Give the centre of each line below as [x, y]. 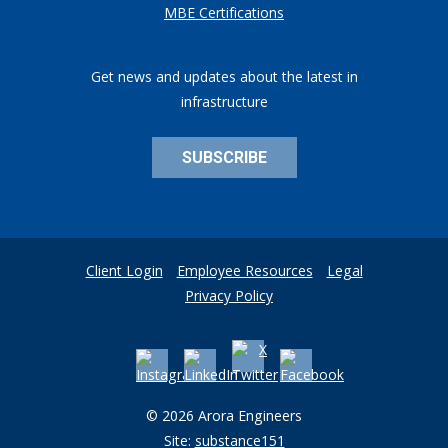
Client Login [124, 273]
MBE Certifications [224, 15]
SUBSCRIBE [224, 157]
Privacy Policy [229, 298]
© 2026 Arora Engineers [224, 418]
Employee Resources [244, 273]
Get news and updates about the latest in [224, 79]
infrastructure [224, 104]
